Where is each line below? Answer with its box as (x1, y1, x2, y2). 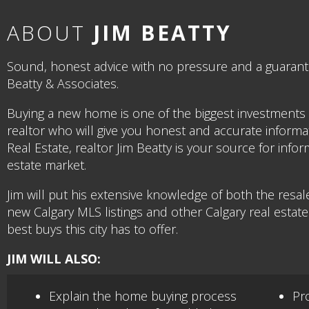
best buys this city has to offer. (7, 221, 178, 238)
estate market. (7, 157, 86, 174)
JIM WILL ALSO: (7, 250, 101, 268)
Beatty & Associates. (7, 75, 119, 92)
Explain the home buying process (49, 288, 237, 305)
